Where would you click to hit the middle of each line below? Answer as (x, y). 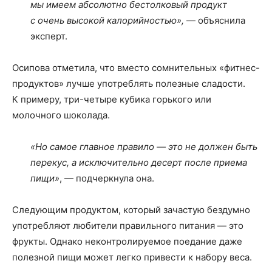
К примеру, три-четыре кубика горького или (112, 99)
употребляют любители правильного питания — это (128, 226)
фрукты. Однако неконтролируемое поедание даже (127, 241)
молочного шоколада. (61, 115)
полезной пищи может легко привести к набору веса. (132, 257)
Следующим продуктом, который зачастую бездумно (131, 210)
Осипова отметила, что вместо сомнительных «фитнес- (136, 68)
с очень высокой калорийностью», (107, 20)
